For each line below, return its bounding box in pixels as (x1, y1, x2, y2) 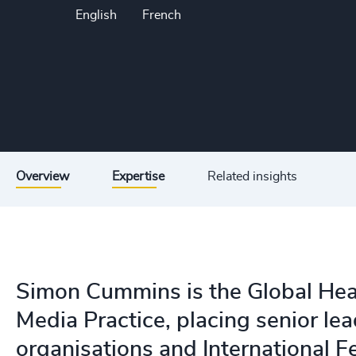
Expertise (112, 170, 164, 183)
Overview (16, 170, 69, 183)
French (142, 9, 181, 21)
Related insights (207, 170, 297, 183)
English (75, 9, 117, 21)
